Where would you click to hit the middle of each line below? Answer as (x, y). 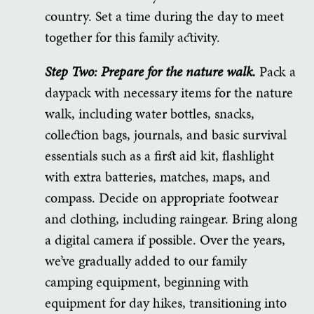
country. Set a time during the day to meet (164, 16)
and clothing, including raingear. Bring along (171, 218)
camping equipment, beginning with (147, 281)
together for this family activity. (132, 37)
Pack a (278, 71)
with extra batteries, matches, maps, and (158, 176)
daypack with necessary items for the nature (169, 92)
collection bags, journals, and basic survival (166, 134)
